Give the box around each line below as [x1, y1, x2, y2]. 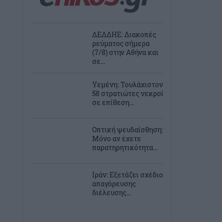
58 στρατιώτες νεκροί [92, 89, 164, 98]
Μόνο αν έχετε [92, 134, 141, 143]
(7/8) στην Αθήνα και [92, 48, 159, 57]
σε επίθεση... [92, 98, 134, 107]
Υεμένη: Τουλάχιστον [92, 80, 163, 89]
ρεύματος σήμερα [92, 39, 150, 48]
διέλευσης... [92, 188, 131, 197]
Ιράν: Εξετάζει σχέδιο [92, 170, 163, 179]
